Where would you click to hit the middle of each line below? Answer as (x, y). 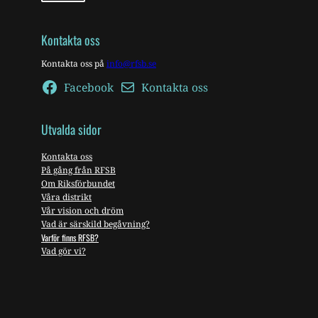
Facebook (88, 87)
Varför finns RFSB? (70, 237)
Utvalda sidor (71, 130)
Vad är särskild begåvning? (95, 224)
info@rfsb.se (131, 63)
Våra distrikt (66, 197)
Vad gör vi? (64, 251)
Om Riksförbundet (78, 183)
